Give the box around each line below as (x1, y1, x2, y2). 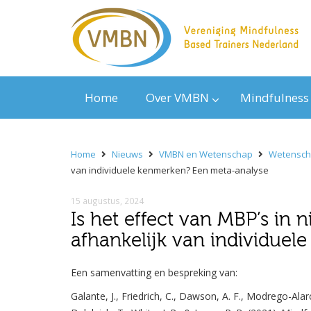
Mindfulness (240, 90, 309, 106)
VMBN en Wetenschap (159, 148, 253, 161)
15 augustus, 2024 (71, 195, 144, 207)
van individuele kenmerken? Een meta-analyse (71, 164, 269, 177)
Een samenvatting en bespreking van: (71, 266, 237, 280)
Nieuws (112, 148, 143, 161)
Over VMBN (146, 90, 209, 106)
